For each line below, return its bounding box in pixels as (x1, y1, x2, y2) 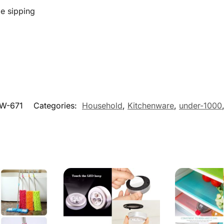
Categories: (33, 100, 79, 110)
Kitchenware (127, 100, 174, 110)
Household (82, 100, 122, 110)
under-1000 (179, 100, 222, 110)
